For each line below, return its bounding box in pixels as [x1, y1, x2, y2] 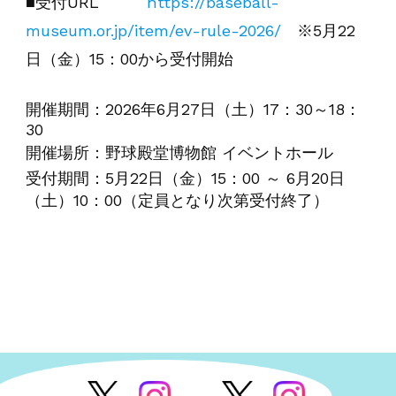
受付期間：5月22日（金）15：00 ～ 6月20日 [25, 168, 345, 187]
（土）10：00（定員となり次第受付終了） [25, 190, 329, 209]
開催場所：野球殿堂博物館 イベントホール [25, 143, 333, 163]
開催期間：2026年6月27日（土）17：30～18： [25, 99, 361, 118]
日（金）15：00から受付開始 [25, 49, 233, 69]
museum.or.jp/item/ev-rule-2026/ [25, 21, 281, 41]
